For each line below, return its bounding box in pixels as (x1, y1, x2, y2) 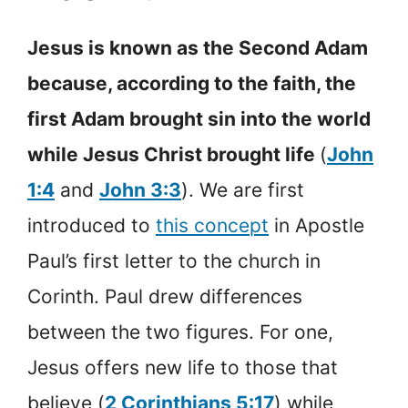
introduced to (27, 214, 156, 238)
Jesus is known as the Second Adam (27, 36, 368, 60)
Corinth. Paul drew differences (27, 285, 302, 309)
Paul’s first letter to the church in (27, 250, 321, 273)
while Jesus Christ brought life (27, 143, 320, 167)
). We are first (181, 178, 304, 202)
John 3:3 (99, 178, 181, 202)
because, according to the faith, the (27, 72, 356, 96)
